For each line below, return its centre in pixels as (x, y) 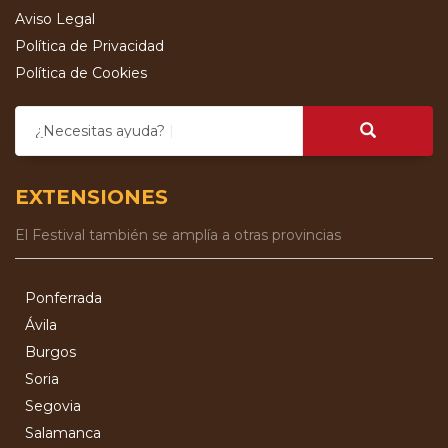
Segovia (53, 406)
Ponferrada (63, 298)
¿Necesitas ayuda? (100, 131)
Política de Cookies (81, 73)
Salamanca (63, 433)
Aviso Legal (55, 19)
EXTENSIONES (91, 197)
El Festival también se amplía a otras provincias (178, 235)
